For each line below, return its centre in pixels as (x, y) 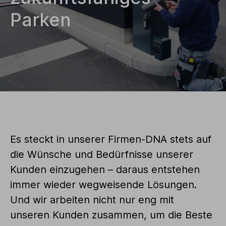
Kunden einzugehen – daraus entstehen (105, 169)
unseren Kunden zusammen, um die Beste (111, 215)
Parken (41, 19)
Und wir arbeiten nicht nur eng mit (92, 200)
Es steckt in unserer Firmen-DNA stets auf (111, 139)
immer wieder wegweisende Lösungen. (103, 184)
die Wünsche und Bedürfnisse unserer (102, 154)
